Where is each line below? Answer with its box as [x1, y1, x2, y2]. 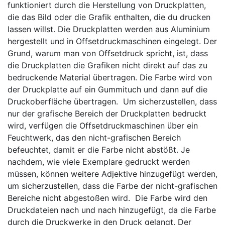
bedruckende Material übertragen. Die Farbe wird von [8, 72, 212, 82]
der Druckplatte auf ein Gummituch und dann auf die [8, 84, 207, 94]
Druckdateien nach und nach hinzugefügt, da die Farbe [8, 205, 216, 215]
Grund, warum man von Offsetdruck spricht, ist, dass [8, 48, 208, 58]
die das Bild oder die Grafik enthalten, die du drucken [8, 12, 210, 22]
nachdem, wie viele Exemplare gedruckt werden [8, 157, 190, 167]
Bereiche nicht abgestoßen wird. [8, 193, 133, 203]
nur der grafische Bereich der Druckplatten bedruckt [8, 108, 206, 119]
